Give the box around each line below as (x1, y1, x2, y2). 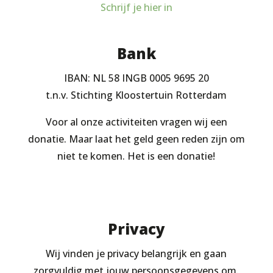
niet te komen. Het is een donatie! (57, 149, 216, 163)
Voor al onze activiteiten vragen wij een (45, 115, 227, 129)
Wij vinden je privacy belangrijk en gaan (46, 247, 227, 260)
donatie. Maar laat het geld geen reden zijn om (27, 132, 245, 146)
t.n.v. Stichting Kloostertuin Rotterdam (46, 88, 227, 102)
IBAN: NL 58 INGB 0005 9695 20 (63, 71, 209, 85)
